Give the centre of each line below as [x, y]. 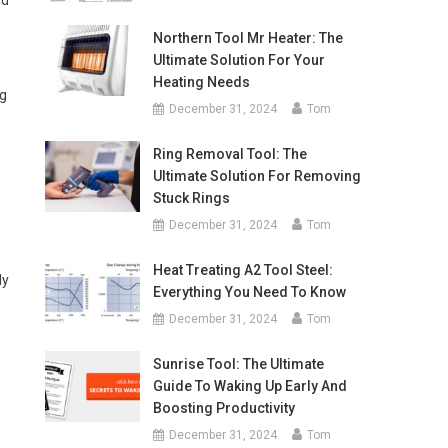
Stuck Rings [191, 198]
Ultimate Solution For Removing [256, 176]
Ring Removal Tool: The [229, 154]
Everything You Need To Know [249, 292]
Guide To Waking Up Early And [249, 386]
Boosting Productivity [223, 408]
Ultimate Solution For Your [238, 60]
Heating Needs [201, 82]
